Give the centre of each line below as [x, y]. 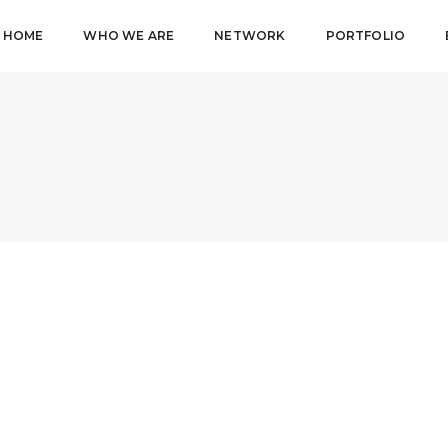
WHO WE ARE [129, 35]
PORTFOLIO [365, 35]
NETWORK [250, 35]
